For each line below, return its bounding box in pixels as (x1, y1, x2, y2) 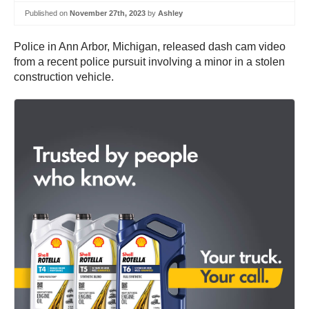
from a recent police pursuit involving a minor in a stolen (14, 55, 285, 68)
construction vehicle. (14, 70, 114, 83)
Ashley (158, 9, 183, 18)
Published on (25, 9, 70, 18)
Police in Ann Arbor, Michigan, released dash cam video (14, 40, 286, 52)
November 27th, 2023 (70, 9, 146, 18)
